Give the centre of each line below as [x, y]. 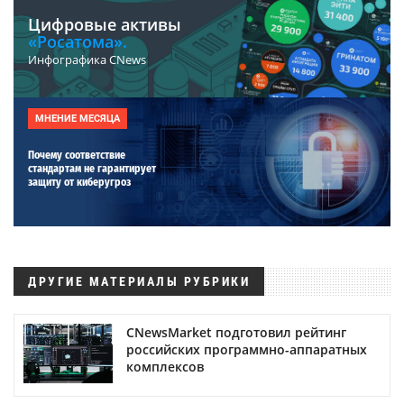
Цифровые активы [105, 24]
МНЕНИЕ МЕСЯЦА [78, 118]
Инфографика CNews [87, 59]
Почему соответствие [77, 155]
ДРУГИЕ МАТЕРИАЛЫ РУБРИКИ [139, 281]
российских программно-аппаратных [247, 349]
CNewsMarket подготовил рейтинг [236, 332]
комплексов [165, 366]
